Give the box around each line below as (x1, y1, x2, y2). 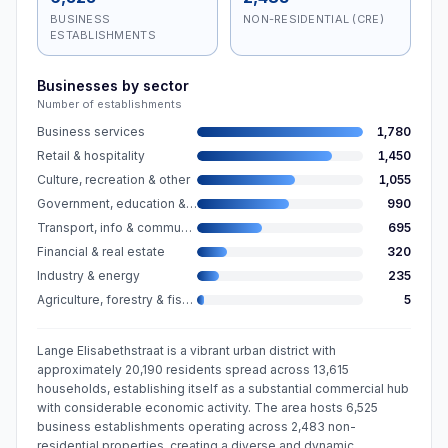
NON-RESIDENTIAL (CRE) (243, 12, 384, 26)
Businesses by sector (37, 77, 189, 94)
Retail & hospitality (37, 148, 145, 163)
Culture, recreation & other (37, 172, 190, 187)
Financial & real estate (37, 244, 165, 259)
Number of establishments (37, 97, 182, 111)
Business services (37, 124, 145, 139)
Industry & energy (37, 268, 140, 283)
